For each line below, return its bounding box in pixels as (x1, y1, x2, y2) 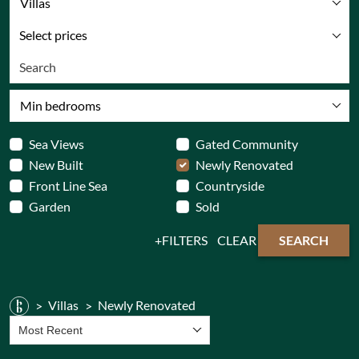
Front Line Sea (29, 178, 107, 193)
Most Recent (18, 323, 83, 337)
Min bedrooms (20, 98, 101, 113)
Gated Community (195, 136, 298, 151)
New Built (29, 157, 83, 172)
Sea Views (29, 136, 84, 151)
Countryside (195, 178, 264, 193)
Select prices (19, 27, 87, 42)
